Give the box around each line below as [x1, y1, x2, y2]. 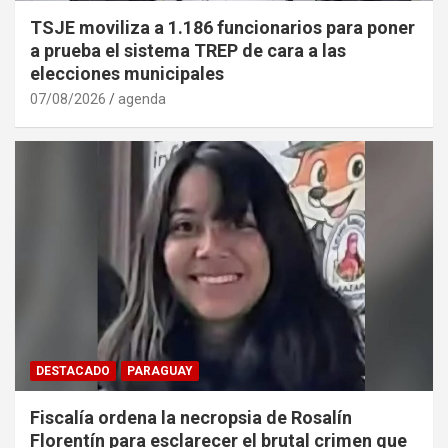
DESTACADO [36, 364, 110, 379]
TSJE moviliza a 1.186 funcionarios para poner [30, 16, 415, 38]
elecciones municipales [30, 62, 224, 84]
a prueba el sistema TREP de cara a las [30, 39, 346, 61]
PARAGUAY [127, 364, 193, 379]
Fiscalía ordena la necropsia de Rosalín [30, 407, 352, 429]
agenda [118, 90, 166, 107]
